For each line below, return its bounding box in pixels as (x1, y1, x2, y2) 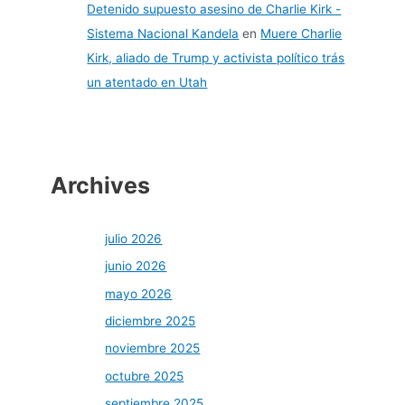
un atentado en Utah (87, 74, 208, 89)
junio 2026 (105, 259, 167, 274)
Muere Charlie (260, 25, 343, 41)
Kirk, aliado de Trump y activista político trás (87, 50, 345, 65)
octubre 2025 (105, 368, 184, 383)
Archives (51, 171, 151, 199)
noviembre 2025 (105, 341, 201, 356)
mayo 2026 (105, 286, 173, 301)
